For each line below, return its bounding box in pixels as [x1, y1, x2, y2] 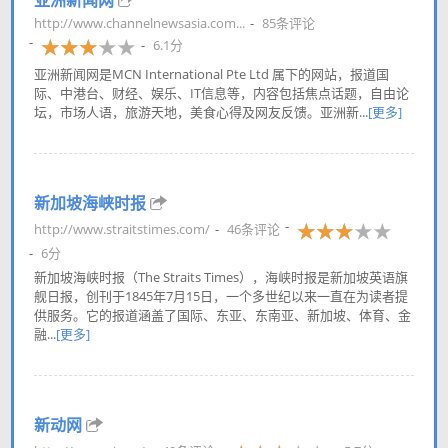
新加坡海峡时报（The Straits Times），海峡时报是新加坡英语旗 [34, 268, 408, 286]
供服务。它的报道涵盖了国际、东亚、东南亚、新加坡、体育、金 [34, 306, 411, 324]
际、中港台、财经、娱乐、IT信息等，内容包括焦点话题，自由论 [34, 84, 409, 102]
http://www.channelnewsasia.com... [34, 14, 245, 32]
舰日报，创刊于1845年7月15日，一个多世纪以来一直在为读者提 [34, 287, 408, 305]
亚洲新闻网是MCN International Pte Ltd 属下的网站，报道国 [34, 65, 389, 83]
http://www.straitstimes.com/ [34, 219, 210, 238]
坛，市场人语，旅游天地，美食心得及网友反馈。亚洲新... [34, 103, 368, 121]
